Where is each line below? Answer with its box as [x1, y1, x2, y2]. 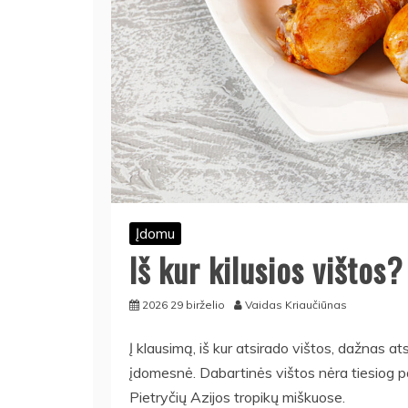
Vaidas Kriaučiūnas [245, 298, 347, 312]
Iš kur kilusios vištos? [129, 245, 403, 294]
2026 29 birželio [142, 298, 225, 312]
